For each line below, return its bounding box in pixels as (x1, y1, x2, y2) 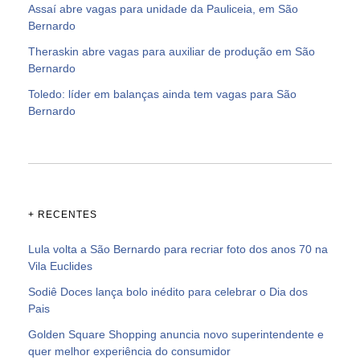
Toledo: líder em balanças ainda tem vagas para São (28, 87, 297, 100)
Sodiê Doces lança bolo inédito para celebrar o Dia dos (28, 284, 308, 298)
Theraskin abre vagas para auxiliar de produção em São (28, 44, 315, 58)
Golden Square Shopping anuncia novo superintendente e (28, 327, 324, 341)
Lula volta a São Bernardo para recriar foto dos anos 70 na (28, 242, 328, 256)
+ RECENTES (28, 208, 97, 220)
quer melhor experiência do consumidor (28, 344, 231, 358)
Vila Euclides (28, 259, 92, 272)
